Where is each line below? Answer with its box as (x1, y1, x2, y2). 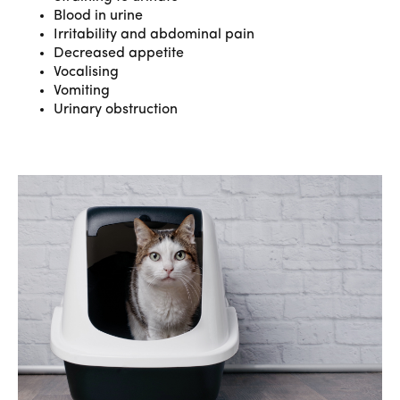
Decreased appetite (54, 46, 184, 61)
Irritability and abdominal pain (54, 28, 254, 42)
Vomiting (54, 84, 110, 98)
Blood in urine (54, 9, 143, 23)
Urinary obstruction (54, 103, 178, 117)
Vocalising (54, 65, 119, 79)
